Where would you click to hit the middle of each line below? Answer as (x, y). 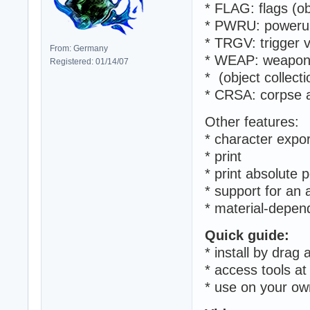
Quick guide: (247, 235)
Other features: (252, 121)
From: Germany (79, 48)
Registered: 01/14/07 (89, 61)
